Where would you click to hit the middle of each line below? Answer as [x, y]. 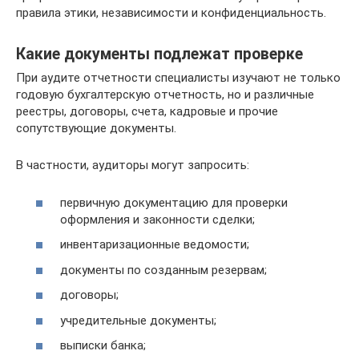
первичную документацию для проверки [174, 202]
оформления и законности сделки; [157, 219]
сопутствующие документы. [96, 129]
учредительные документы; [138, 320]
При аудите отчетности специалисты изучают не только [178, 78]
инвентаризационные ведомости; [155, 245]
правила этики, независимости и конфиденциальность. [171, 13]
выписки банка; [103, 346]
